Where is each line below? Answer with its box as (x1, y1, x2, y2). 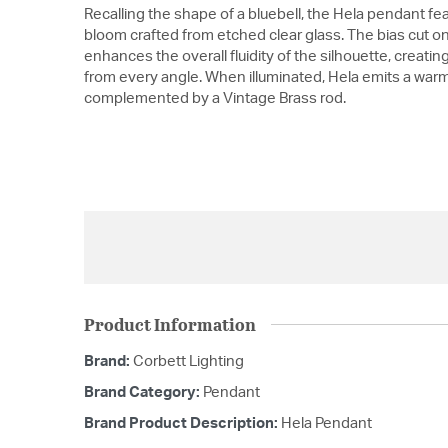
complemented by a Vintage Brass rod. (84, 91, 346, 107)
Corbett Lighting (133, 353, 244, 369)
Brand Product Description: (84, 415, 281, 431)
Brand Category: (84, 384, 203, 400)
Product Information (84, 311, 256, 337)
